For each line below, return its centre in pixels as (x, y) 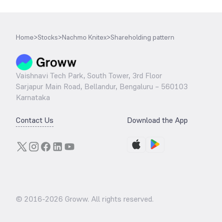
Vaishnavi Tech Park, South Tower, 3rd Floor (89, 76)
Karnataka (33, 97)
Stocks (48, 37)
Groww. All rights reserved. (108, 199)
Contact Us (35, 120)
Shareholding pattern (142, 37)
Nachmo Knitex (84, 37)
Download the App (157, 120)
